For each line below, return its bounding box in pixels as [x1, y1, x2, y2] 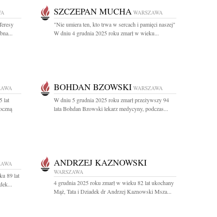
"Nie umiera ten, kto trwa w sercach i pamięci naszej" [54, 20, 175, 28]
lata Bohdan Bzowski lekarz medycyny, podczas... [54, 105, 168, 112]
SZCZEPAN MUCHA [54, 5, 132, 17]
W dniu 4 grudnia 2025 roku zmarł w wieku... [54, 29, 159, 37]
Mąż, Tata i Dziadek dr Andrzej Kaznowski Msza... [54, 187, 171, 195]
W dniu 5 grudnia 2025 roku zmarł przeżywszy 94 [54, 96, 169, 104]
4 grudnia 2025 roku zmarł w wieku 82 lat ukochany [54, 179, 174, 186]
